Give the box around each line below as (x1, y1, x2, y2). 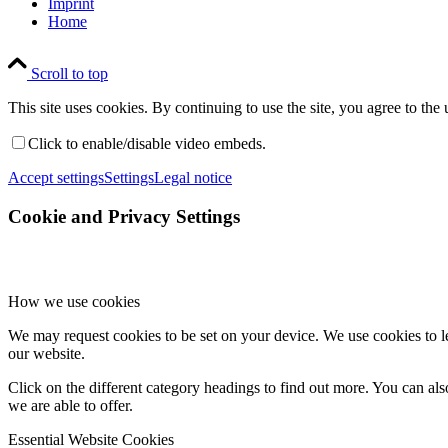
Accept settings (8, 169, 104, 187)
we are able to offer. (8, 396, 133, 414)
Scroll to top (31, 65, 108, 83)
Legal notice (154, 169, 232, 187)
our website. (8, 344, 85, 362)
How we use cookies (8, 292, 140, 310)
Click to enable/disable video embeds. (28, 135, 266, 153)
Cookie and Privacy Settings (8, 205, 240, 227)
